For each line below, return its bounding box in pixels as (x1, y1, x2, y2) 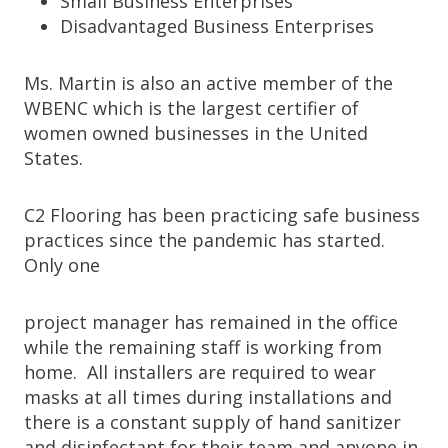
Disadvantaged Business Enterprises (60, 14, 374, 39)
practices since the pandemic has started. (24, 228, 385, 253)
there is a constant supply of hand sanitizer (24, 410, 401, 435)
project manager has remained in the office (24, 310, 398, 335)
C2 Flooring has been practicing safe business (24, 203, 420, 228)
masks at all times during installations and (24, 385, 392, 410)
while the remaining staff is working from (24, 335, 382, 360)
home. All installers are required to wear (24, 360, 376, 385)
